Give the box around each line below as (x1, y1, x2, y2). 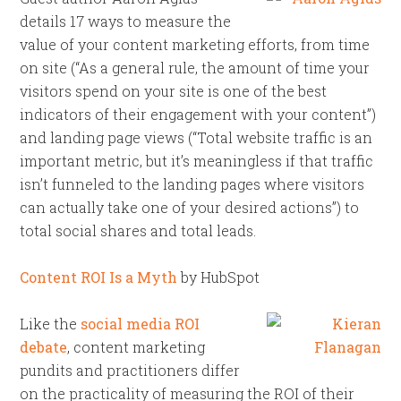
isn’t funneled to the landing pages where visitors (20, 175, 365, 193)
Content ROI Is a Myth (20, 268, 178, 286)
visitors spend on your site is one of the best (20, 81, 328, 100)
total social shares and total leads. (20, 221, 257, 240)
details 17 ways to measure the (20, 12, 232, 30)
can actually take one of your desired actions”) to (20, 198, 360, 217)
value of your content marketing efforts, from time (20, 35, 371, 54)
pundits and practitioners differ (20, 361, 241, 380)
